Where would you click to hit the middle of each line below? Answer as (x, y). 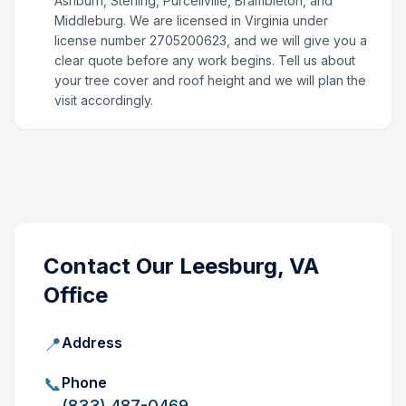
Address (92, 343)
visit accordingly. (104, 100)
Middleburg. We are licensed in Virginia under (191, 20)
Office (76, 295)
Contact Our (111, 266)
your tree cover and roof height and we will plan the (210, 80)
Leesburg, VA (249, 266)
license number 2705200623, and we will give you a (211, 40)
